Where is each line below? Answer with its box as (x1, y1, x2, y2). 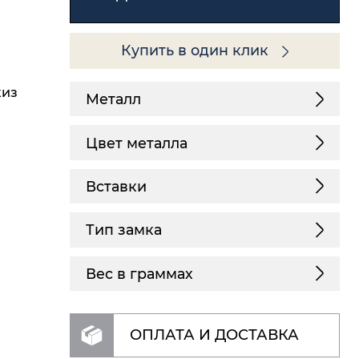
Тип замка (85, 221, 162, 239)
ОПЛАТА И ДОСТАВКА (129, 326, 299, 345)
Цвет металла (85, 134, 188, 151)
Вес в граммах (85, 264, 193, 282)
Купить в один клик (121, 42, 273, 59)
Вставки (85, 177, 147, 195)
